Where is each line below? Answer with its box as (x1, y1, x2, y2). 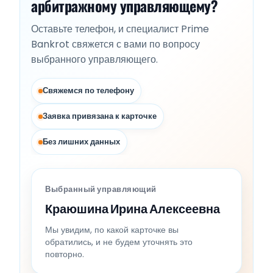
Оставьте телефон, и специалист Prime (31, 22, 209, 37)
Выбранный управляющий (45, 183, 157, 196)
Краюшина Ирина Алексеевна (45, 200, 220, 218)
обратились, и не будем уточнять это (45, 236, 193, 249)
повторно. (45, 248, 84, 261)
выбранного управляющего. (31, 52, 158, 67)
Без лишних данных (43, 136, 120, 148)
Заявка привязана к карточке (43, 110, 157, 122)
